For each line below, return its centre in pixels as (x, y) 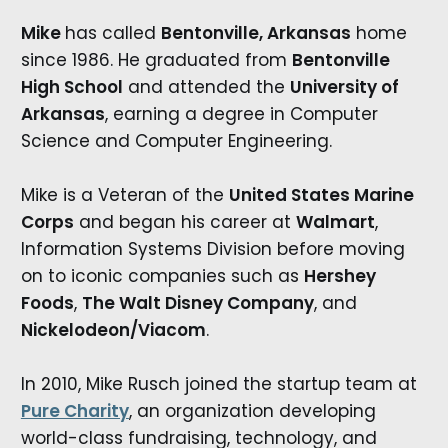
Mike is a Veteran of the (124, 194)
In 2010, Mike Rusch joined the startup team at (218, 384)
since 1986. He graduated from (156, 59)
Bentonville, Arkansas (255, 32)
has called (112, 32)
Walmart (335, 221)
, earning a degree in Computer (241, 113)
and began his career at (184, 221)
